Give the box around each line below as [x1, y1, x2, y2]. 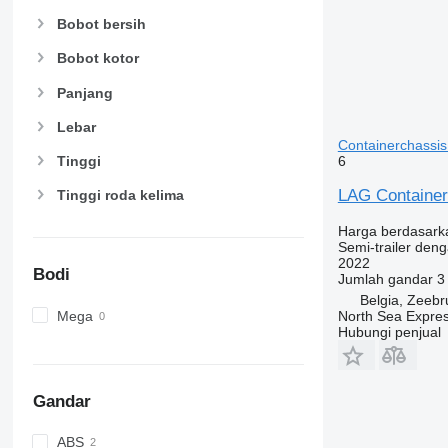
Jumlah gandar [337, 271, 433, 287]
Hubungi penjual [337, 324, 441, 340]
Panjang [56, 84, 113, 101]
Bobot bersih [56, 16, 146, 33]
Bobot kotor [56, 50, 139, 67]
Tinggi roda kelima [56, 187, 184, 204]
